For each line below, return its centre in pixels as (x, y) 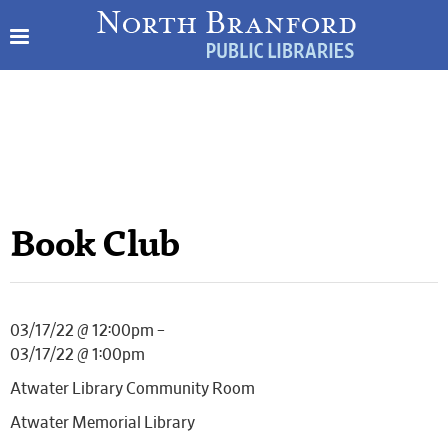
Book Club (95, 248)
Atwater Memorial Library (102, 423)
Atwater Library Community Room (132, 389)
